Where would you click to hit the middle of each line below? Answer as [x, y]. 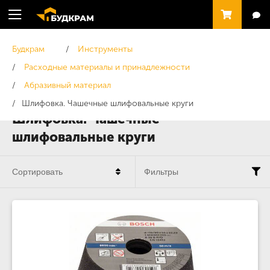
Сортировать [37, 172]
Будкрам [28, 49]
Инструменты [105, 49]
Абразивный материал [67, 85]
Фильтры [161, 172]
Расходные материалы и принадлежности [107, 67]
